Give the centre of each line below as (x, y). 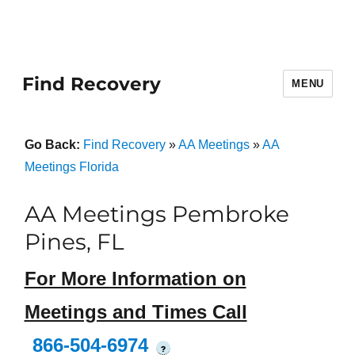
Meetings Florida (71, 167)
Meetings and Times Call (136, 312)
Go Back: (53, 145)
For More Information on (135, 279)
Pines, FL (74, 242)
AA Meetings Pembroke (157, 214)
